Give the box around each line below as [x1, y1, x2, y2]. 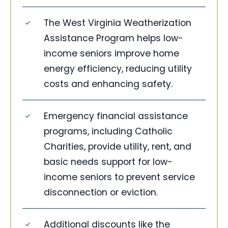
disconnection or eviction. [44, 186, 158, 199]
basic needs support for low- [44, 156, 173, 168]
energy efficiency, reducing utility [44, 63, 192, 75]
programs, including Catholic [44, 125, 173, 138]
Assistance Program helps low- [44, 32, 183, 45]
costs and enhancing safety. [44, 78, 173, 91]
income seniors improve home [44, 47, 179, 60]
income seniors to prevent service [44, 171, 195, 184]
